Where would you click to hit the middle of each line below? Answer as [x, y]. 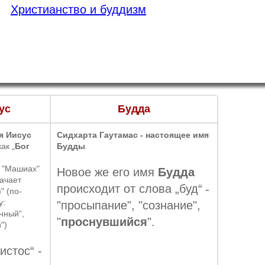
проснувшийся [104, 222]
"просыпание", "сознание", [129, 206]
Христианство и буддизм [78, 10]
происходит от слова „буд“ [130, 189]
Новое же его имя [107, 172]
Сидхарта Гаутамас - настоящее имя [133, 135]
